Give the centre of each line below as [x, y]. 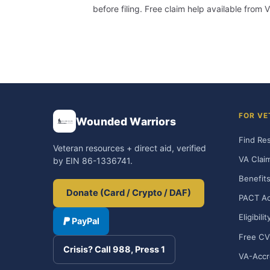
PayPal [86, 221]
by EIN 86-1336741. [93, 161]
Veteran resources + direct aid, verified [130, 148]
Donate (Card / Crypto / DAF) [129, 193]
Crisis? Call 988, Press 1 [114, 249]
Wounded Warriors [126, 121]
